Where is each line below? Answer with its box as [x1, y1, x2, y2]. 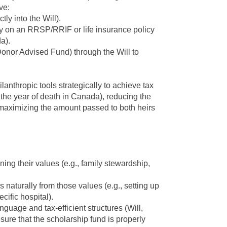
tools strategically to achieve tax [37, 81, 154, 90]
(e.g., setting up [102, 181, 159, 190]
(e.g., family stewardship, [59, 159, 150, 168]
